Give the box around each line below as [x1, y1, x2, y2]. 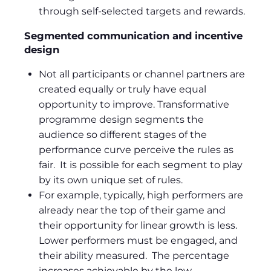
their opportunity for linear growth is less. [39, 220, 240, 232]
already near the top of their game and [39, 204, 226, 217]
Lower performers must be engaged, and [39, 235, 238, 247]
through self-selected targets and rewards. [39, 5, 245, 18]
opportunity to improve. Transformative [39, 99, 229, 111]
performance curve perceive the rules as [39, 144, 233, 156]
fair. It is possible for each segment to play [39, 159, 243, 171]
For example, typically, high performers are [39, 189, 243, 201]
